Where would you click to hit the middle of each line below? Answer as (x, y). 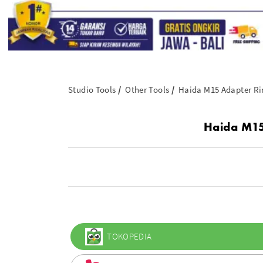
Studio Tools (92, 90)
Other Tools (147, 90)
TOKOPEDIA (129, 237)
